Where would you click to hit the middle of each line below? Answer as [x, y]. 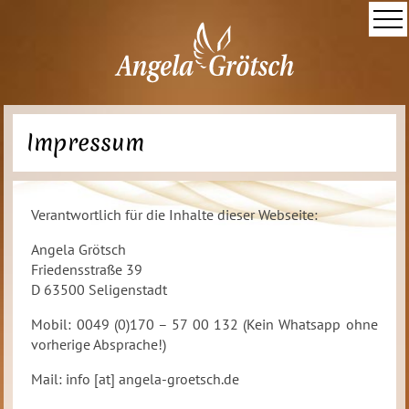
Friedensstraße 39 [87, 269]
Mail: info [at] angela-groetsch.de [136, 379]
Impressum [86, 142]
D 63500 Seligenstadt [100, 289]
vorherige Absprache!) [99, 344]
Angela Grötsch [79, 249]
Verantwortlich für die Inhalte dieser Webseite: [175, 215]
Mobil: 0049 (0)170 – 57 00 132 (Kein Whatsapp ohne [204, 324]
